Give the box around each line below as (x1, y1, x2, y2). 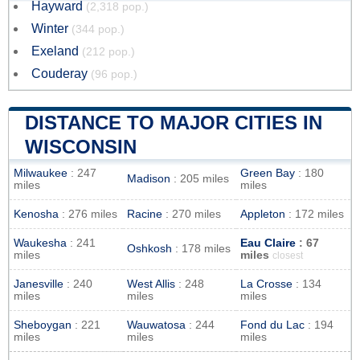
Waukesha (14, 236, 67, 249)
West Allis (127, 277, 175, 290)
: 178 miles (172, 242, 231, 255)
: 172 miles (285, 207, 344, 220)
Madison (127, 172, 170, 185)
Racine (127, 207, 162, 220)
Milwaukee (14, 166, 67, 179)
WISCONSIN (25, 135, 137, 157)
